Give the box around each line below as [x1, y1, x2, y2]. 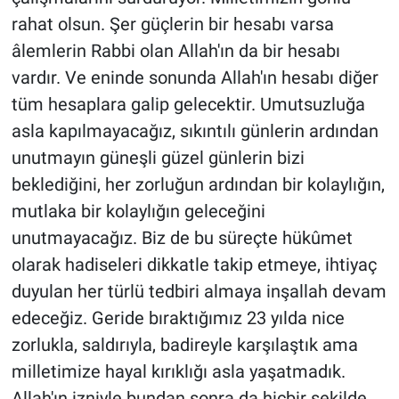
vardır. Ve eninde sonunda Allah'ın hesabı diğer [11, 67, 379, 89]
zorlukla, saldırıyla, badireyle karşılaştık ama [11, 334, 358, 356]
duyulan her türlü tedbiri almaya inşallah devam [11, 281, 387, 303]
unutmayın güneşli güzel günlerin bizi [11, 147, 305, 169]
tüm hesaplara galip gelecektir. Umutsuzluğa [11, 94, 365, 116]
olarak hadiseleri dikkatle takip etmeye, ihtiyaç [11, 254, 377, 276]
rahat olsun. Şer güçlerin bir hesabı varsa [11, 13, 334, 36]
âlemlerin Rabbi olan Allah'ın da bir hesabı [11, 40, 340, 62]
